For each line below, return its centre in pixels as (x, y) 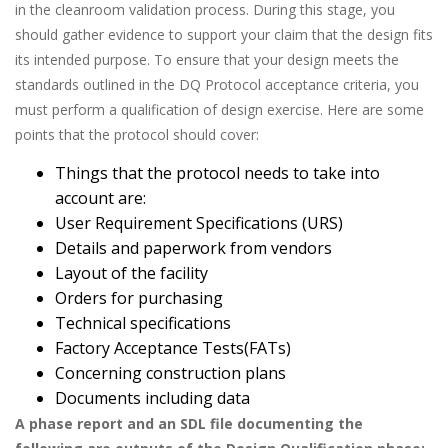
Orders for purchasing (139, 298)
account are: (100, 198)
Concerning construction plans (170, 373)
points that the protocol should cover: (137, 134)
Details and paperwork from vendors (193, 248)
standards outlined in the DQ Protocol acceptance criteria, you (217, 84)
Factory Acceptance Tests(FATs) (173, 348)
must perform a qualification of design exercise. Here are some (219, 109)
